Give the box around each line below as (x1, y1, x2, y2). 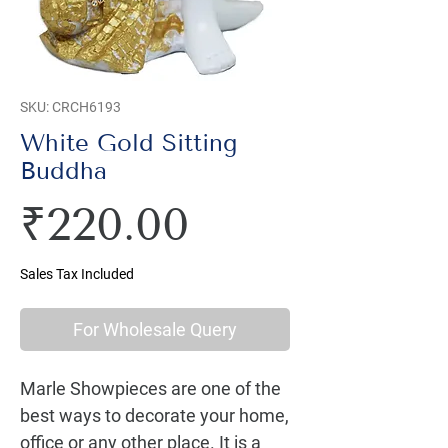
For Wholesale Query (73, 319, 237, 340)
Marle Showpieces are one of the (20, 378, 281, 399)
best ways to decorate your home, (20, 405, 289, 426)
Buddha (20, 157, 107, 185)
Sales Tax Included (20, 266, 134, 282)
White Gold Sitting (20, 129, 237, 157)
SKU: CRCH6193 (20, 99, 121, 115)
